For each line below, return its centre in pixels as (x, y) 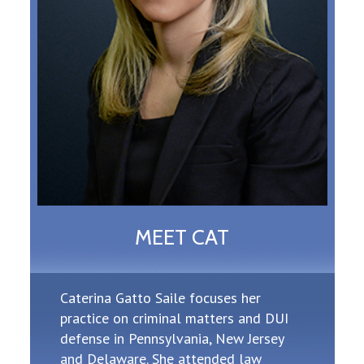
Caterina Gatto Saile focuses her (160, 298)
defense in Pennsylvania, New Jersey (172, 339)
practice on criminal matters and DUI (174, 318)
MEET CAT (182, 238)
